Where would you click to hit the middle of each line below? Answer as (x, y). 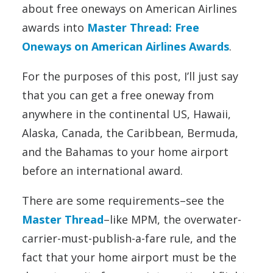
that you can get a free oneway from (118, 95)
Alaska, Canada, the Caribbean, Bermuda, (130, 133)
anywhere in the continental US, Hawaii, (126, 114)
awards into (55, 28)
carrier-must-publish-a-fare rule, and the (129, 239)
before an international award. (102, 171)
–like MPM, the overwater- (172, 220)
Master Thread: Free (143, 28)
